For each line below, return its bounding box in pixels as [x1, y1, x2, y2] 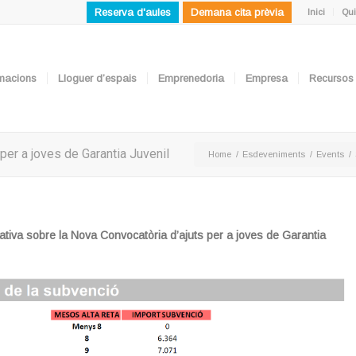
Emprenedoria [158, 72, 224, 84]
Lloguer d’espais [58, 72, 137, 84]
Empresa [246, 72, 288, 84]
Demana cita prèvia [191, 6, 284, 18]
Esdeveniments [242, 149, 305, 159]
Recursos [309, 72, 354, 84]
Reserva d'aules [95, 6, 171, 18]
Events [316, 149, 344, 159]
